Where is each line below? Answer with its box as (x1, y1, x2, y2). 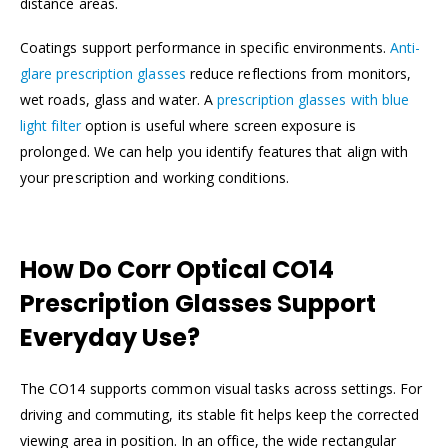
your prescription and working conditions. (20, 168, 289, 188)
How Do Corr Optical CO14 (20, 253, 334, 287)
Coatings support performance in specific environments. (20, 38, 390, 58)
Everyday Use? (20, 321, 200, 355)
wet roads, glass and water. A (20, 90, 218, 110)
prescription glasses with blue (217, 90, 410, 110)
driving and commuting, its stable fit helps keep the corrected (20, 405, 420, 425)
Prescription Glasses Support (20, 287, 376, 321)
